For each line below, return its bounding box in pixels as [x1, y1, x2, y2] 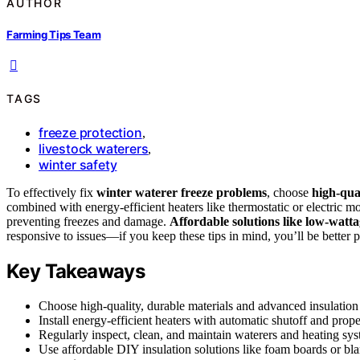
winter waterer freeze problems [96, 185, 267, 199]
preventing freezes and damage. [6, 214, 170, 228]
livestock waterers [39, 140, 149, 157]
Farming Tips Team [6, 27, 101, 41]
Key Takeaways [6, 259, 145, 283]
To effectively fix [6, 185, 96, 199]
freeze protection [39, 124, 142, 141]
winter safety [39, 156, 117, 173]
